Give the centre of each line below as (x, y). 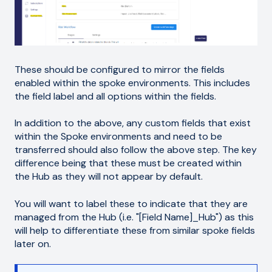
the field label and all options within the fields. (115, 96)
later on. (33, 243)
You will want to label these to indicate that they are (131, 203)
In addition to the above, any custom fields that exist (133, 123)
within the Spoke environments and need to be (118, 137)
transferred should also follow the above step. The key (136, 150)
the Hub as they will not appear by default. (109, 177)
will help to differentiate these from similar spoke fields (135, 230)
